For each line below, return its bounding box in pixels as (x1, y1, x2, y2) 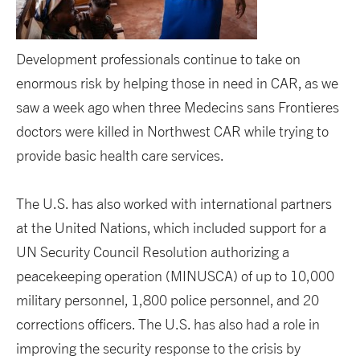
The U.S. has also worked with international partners (16, 195, 332, 213)
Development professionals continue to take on (16, 51, 301, 68)
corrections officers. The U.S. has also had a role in (16, 316, 320, 333)
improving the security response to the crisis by (16, 340, 301, 358)
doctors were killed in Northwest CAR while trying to (16, 123, 329, 141)
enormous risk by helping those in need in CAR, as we (16, 75, 338, 92)
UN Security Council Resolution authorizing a (16, 243, 289, 261)
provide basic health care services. (16, 147, 224, 165)
